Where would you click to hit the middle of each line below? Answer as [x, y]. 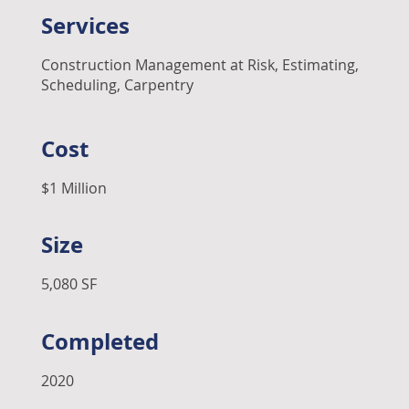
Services [85, 26]
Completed [100, 341]
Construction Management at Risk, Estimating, [199, 65]
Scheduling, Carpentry [117, 85]
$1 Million [73, 188]
